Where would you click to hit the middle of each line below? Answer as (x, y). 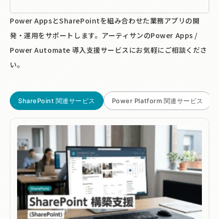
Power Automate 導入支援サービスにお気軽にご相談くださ (109, 50)
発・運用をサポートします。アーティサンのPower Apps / (104, 35)
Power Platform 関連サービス (157, 101)
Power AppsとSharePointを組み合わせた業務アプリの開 (105, 21)
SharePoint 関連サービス (57, 101)
